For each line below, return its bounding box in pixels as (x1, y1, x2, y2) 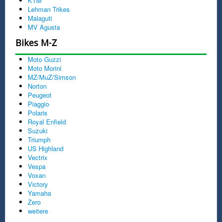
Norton (28, 81, 47, 91)
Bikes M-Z (15, 36, 57, 49)
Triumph (28, 134, 51, 144)
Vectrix (28, 152, 48, 162)
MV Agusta (28, 22, 60, 32)
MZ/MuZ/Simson (28, 72, 76, 82)
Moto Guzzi (28, 54, 61, 64)
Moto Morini (28, 63, 61, 73)
